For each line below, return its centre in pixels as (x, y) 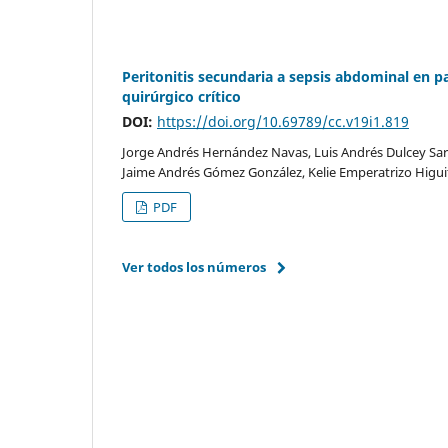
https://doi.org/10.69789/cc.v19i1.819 (283, 121)
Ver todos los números (194, 266)
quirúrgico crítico (181, 96)
